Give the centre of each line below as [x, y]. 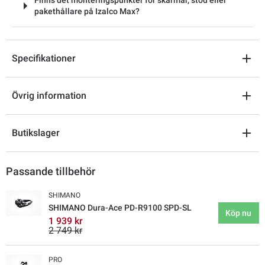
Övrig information [49, 96]
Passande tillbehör [51, 172]
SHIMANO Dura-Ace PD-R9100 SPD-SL [120, 208]
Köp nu [239, 213]
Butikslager [36, 133]
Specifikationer [44, 59]
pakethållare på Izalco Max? [87, 11]
